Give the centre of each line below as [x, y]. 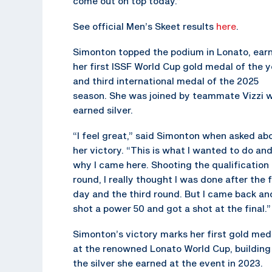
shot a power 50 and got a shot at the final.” [172, 208]
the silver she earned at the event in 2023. [168, 263]
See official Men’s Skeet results [144, 26]
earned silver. [103, 110]
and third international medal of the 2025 [166, 80]
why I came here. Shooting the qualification [171, 164]
